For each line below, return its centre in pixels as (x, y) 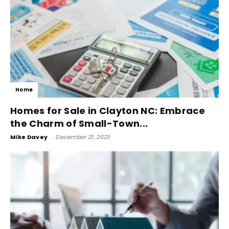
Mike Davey (29, 137)
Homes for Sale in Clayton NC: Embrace (108, 111)
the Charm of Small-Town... (79, 124)
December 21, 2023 (83, 137)
